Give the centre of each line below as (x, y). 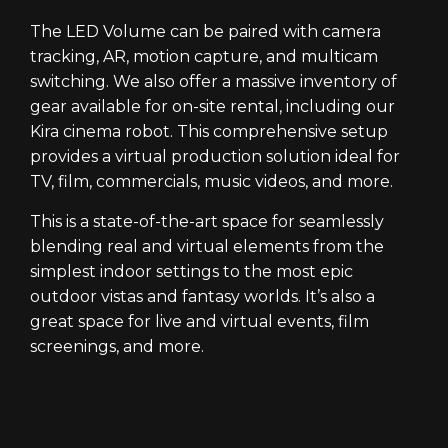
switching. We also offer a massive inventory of (213, 81)
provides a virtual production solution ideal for (215, 156)
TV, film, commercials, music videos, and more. (211, 181)
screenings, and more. (117, 346)
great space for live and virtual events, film (199, 321)
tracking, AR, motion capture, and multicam (204, 56)
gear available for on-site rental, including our (212, 106)
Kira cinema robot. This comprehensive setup (209, 131)
